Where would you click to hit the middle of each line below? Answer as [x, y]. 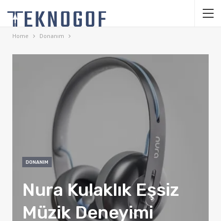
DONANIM [37, 162]
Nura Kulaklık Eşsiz [101, 190]
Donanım [52, 36]
